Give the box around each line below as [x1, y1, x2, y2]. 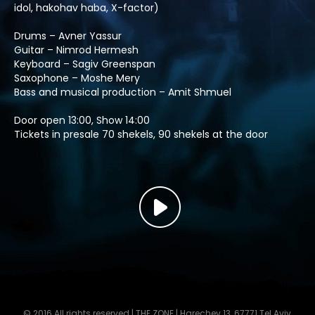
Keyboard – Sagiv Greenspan [14, 57, 155, 71]
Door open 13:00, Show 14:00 [14, 113, 150, 127]
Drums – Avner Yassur [14, 29, 122, 43]
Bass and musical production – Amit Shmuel [14, 85, 231, 99]
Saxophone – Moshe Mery [14, 71, 140, 85]
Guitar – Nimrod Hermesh [14, 43, 139, 57]
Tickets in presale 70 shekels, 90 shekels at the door [14, 127, 268, 141]
